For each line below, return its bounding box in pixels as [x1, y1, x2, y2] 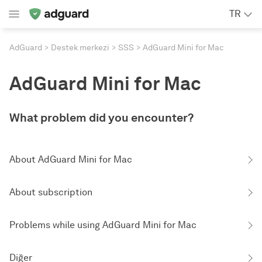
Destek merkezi [51, 43, 109, 53]
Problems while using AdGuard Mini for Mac [9, 219, 196, 230]
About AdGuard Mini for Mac [9, 154, 132, 165]
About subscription [9, 187, 92, 198]
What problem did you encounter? [9, 111, 194, 125]
